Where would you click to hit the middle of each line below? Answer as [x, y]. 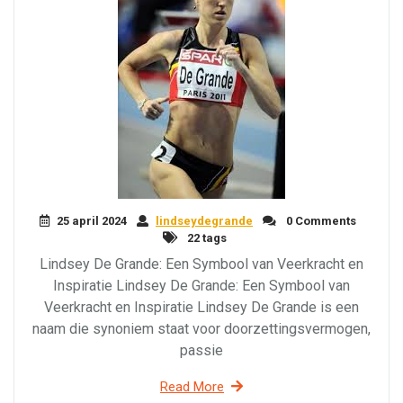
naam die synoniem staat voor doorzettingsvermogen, [201, 329]
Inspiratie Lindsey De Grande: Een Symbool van [201, 286]
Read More [192, 387]
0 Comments [320, 221]
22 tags [206, 238]
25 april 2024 [92, 221]
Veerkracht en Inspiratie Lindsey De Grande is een [201, 307]
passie [201, 350]
